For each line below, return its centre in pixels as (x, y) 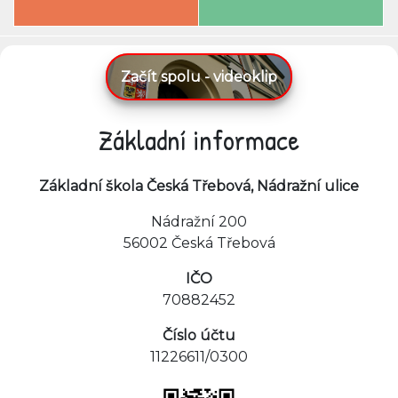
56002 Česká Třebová (199, 243)
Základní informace (199, 140)
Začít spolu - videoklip (199, 77)
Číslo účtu (199, 335)
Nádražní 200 (199, 222)
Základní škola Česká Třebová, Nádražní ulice (199, 186)
